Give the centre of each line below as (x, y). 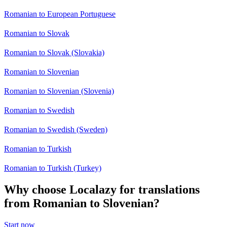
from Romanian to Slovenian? (82, 203)
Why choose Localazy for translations (102, 190)
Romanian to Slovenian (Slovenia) (59, 91)
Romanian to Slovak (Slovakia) (54, 53)
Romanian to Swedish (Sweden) (56, 130)
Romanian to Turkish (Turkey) (53, 168)
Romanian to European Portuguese (60, 14)
